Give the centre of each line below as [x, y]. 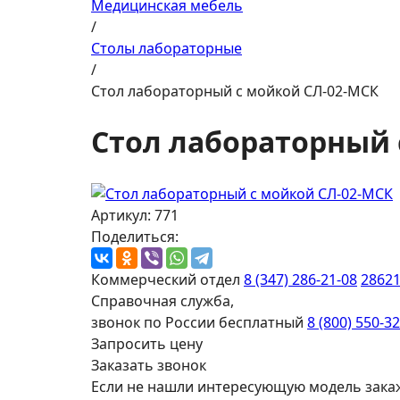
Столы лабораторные [167, 48]
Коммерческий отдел [166, 279]
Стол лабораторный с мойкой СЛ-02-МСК [235, 91]
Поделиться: [135, 236]
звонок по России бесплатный [197, 322]
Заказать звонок [149, 365]
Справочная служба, [162, 300]
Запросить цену [147, 343]
